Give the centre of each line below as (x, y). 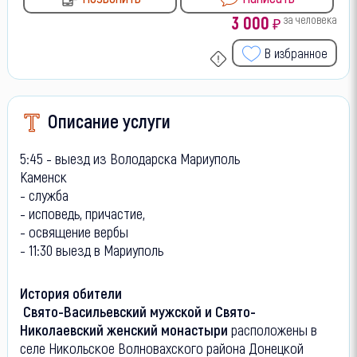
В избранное (296, 53)
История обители (71, 292)
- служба (44, 194)
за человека (311, 20)
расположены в (274, 329)
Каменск (43, 176)
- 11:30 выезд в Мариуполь (91, 249)
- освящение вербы (74, 231)
